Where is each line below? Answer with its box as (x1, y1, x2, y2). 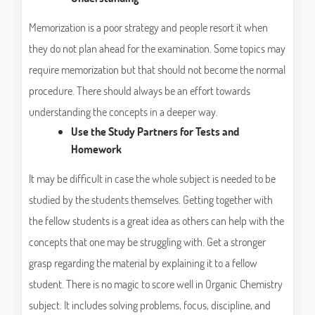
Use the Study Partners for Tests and (71, 124, 239, 139)
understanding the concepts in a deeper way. (29, 104, 218, 120)
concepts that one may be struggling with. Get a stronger (29, 234, 266, 250)
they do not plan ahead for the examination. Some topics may (29, 41, 285, 56)
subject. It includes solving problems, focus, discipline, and (29, 297, 271, 313)
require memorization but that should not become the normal (29, 62, 285, 77)
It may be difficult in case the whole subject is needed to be (29, 171, 276, 186)
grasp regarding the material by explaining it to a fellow (29, 255, 257, 271)
